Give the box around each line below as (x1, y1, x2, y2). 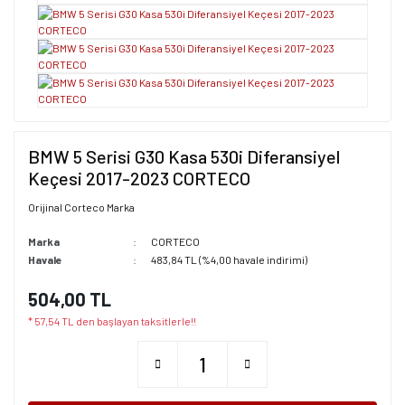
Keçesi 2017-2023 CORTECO (28, 167, 250, 189)
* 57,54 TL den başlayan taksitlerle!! (28, 315, 196, 327)
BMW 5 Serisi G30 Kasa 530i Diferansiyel (28, 146, 340, 167)
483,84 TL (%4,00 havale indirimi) (150, 253, 307, 266)
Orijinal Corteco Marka (28, 201, 135, 213)
